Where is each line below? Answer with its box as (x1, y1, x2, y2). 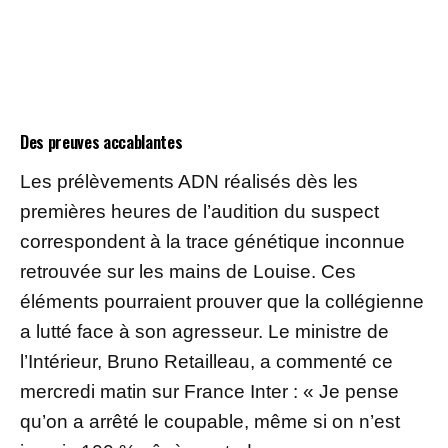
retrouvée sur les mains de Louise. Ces (20, 260, 356, 282)
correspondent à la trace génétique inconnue (20, 230, 405, 252)
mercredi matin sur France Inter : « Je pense (20, 380, 399, 402)
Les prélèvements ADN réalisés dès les (20, 170, 358, 192)
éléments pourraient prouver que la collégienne (20, 290, 424, 312)
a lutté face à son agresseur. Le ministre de (20, 320, 389, 342)
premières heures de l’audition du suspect (20, 200, 379, 222)
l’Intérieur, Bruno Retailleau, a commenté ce (20, 350, 393, 372)
